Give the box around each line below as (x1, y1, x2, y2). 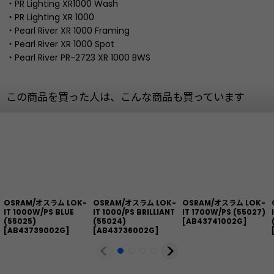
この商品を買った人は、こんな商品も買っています (6, 90, 245, 105)
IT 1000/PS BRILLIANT (93, 207, 175, 218)
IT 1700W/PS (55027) (182, 207, 265, 218)
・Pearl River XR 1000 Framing (6, 24, 130, 37)
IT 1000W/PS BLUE (4, 207, 74, 218)
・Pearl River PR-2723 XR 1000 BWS (6, 51, 150, 64)
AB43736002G (97, 225, 155, 236)
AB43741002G (186, 216, 243, 227)
